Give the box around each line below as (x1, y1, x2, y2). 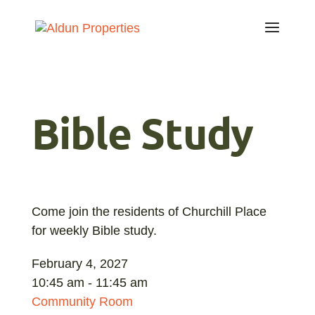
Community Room (31, 295, 133, 309)
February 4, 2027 (31, 257, 128, 271)
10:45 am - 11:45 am (31, 276, 148, 290)
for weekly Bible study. (31, 224, 157, 238)
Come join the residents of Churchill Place (31, 205, 266, 219)
